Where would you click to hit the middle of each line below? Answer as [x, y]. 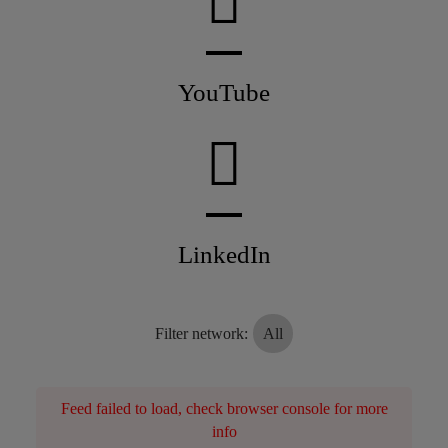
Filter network [199, 334]
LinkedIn [224, 255]
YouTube [224, 93]
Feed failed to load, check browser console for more [224, 409]
